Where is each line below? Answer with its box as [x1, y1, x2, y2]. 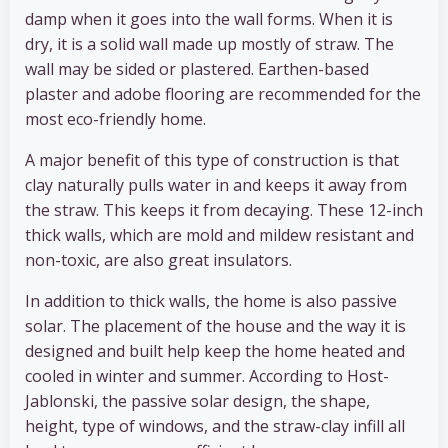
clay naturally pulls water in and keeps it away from [25, 174, 407, 197]
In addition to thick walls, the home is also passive [25, 290, 397, 313]
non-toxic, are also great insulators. [25, 249, 292, 272]
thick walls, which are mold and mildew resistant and [25, 224, 414, 247]
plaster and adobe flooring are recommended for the [25, 83, 421, 106]
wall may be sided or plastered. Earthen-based [25, 58, 369, 81]
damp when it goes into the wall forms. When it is [25, 8, 393, 31]
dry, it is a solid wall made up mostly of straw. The [25, 33, 394, 56]
